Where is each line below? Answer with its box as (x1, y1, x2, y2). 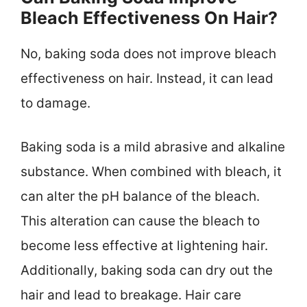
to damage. (21, 95, 90, 111)
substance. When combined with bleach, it (21, 164, 282, 180)
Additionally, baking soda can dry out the (21, 262, 273, 279)
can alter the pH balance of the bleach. (21, 188, 260, 205)
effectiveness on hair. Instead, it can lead (21, 70, 273, 86)
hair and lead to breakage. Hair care (21, 287, 241, 304)
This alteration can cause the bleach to (21, 213, 260, 230)
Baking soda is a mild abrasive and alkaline (21, 139, 285, 156)
